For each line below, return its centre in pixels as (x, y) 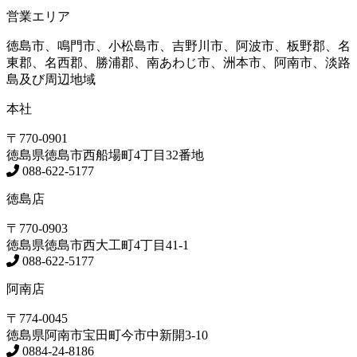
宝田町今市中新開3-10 (145, 335)
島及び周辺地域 (51, 80)
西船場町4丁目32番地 (143, 155)
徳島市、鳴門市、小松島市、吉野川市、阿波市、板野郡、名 (178, 46)
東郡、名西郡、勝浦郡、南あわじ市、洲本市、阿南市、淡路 (178, 63)
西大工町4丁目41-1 (136, 245)
